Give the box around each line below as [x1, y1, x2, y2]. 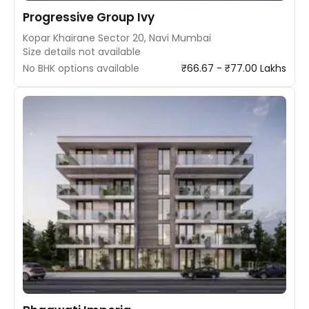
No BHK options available [23, 61, 139, 75]
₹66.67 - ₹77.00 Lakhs [181, 61, 286, 75]
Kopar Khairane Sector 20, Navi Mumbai [23, 31, 211, 45]
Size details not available [23, 45, 141, 59]
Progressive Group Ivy [23, 9, 154, 26]
